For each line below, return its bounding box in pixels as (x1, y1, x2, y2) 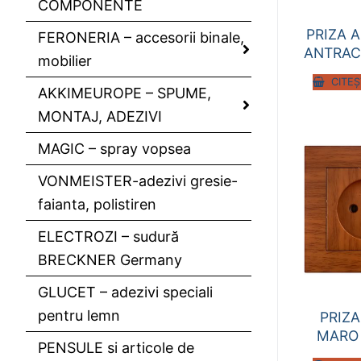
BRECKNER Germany (38, 251, 182, 268)
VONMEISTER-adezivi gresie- (38, 172, 238, 189)
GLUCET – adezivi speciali (38, 283, 213, 301)
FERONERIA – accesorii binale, (38, 28, 244, 46)
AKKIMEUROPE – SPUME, (38, 84, 211, 102)
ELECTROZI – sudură (38, 227, 179, 245)
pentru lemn (38, 306, 120, 324)
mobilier (38, 52, 92, 69)
